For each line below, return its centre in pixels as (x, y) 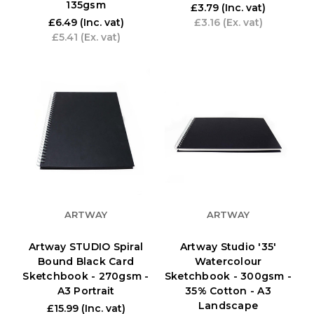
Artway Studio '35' (228, 246)
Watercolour (228, 261)
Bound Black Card (86, 261)
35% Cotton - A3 (228, 291)
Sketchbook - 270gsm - (86, 276)
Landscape (228, 305)
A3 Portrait (86, 291)
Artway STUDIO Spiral (86, 246)
